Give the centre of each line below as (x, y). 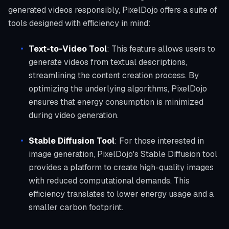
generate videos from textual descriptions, (108, 62)
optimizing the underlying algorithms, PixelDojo (118, 89)
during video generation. (74, 115)
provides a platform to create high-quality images (121, 167)
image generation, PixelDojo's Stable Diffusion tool (123, 154)
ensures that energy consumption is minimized (116, 102)
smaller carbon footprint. (76, 207)
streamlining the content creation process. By (114, 75)
